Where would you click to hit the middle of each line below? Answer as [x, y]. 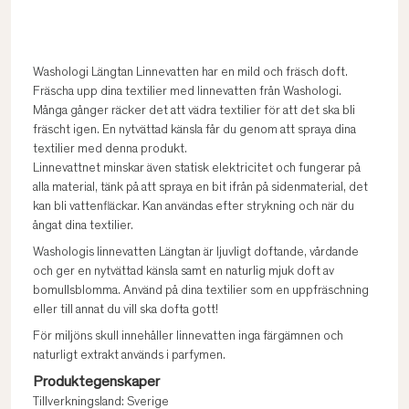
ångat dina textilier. [83, 226]
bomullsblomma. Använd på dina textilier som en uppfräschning [201, 291]
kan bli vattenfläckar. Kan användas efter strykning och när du [194, 207]
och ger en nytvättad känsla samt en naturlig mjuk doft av [184, 272]
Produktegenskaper [96, 383]
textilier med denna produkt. [110, 150]
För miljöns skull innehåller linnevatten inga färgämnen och [188, 337]
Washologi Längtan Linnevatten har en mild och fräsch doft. [190, 73]
